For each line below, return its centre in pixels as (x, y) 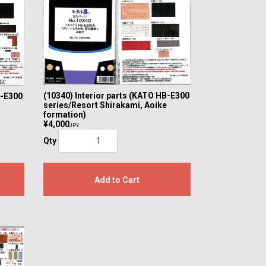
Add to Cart (117, 180)
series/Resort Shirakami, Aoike (105, 105)
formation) (64, 114)
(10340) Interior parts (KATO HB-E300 (116, 95)
